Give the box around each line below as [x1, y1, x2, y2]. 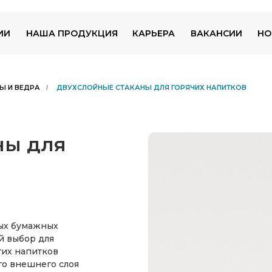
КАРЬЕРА [132, 28, 175, 39]
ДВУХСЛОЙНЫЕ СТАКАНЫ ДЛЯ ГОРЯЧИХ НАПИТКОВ [56, 83, 246, 92]
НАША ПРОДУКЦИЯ [25, 28, 118, 39]
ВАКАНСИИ [190, 28, 242, 39]
